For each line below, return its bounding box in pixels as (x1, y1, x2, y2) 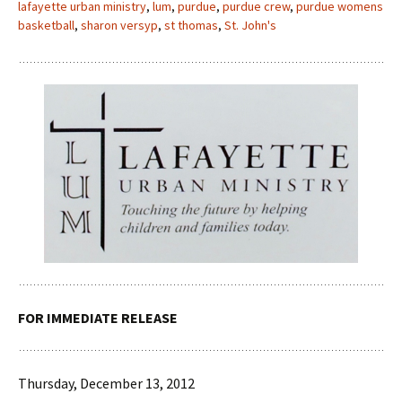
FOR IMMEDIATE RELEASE (18, 308, 178, 327)
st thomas (164, 17, 218, 33)
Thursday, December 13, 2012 (18, 373, 195, 392)
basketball (18, 17, 74, 33)
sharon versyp (81, 17, 158, 33)
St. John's (224, 17, 276, 33)
